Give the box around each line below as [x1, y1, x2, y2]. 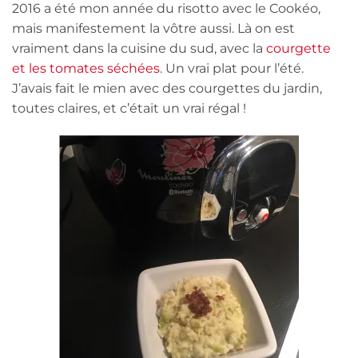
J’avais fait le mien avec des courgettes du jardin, [12, 81, 322, 97]
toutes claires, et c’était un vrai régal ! [12, 101, 246, 117]
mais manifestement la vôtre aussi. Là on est [12, 21, 295, 37]
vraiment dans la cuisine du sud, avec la [12, 41, 266, 57]
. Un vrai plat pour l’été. [160, 61, 304, 77]
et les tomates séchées [12, 61, 160, 77]
